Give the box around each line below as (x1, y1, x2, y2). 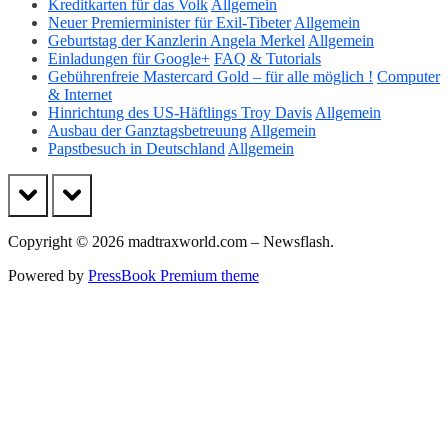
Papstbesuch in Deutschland (48, 139, 225, 157)
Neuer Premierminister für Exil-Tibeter (48, 13, 291, 31)
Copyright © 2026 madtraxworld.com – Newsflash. (8, 233, 334, 251)
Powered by (8, 267, 88, 285)
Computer (377, 67, 440, 85)
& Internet (48, 85, 112, 103)
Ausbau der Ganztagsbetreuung (48, 121, 247, 139)
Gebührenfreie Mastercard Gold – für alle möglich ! (48, 67, 373, 85)
